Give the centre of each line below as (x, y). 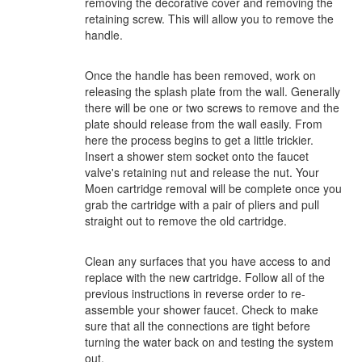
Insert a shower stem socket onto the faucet (197, 156)
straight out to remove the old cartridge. (186, 221)
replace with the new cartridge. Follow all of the (205, 277)
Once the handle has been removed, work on (200, 75)
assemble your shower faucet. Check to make (202, 309)
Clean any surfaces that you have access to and (208, 261)
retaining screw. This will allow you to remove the (209, 19)
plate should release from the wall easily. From (204, 124)
